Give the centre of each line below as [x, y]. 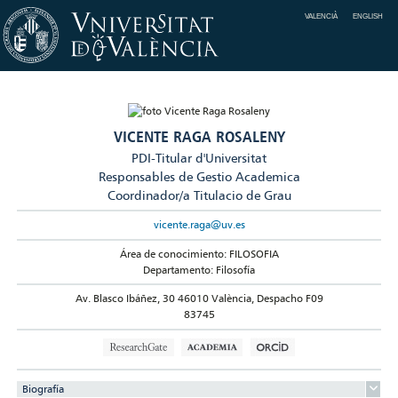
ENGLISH [368, 16]
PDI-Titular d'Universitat [199, 158]
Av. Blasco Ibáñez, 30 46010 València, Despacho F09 [199, 298]
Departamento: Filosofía [199, 269]
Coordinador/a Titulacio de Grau [199, 195]
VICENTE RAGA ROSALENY [199, 136]
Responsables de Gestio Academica [199, 176]
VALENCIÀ [322, 16]
